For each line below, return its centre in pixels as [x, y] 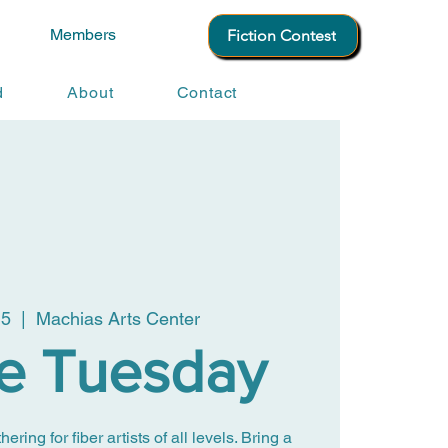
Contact [207, 92]
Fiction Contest [281, 35]
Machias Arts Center [118, 318]
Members [83, 34]
